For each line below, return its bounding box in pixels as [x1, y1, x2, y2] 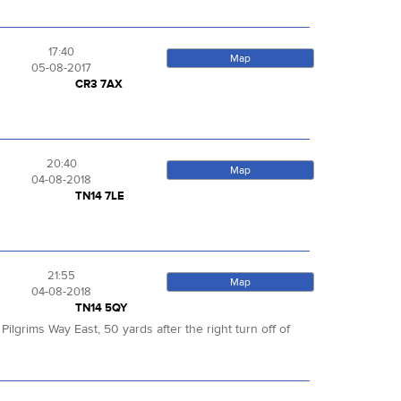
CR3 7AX [74, 77, 123, 92]
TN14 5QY [74, 301, 127, 316]
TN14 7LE [74, 189, 124, 204]
